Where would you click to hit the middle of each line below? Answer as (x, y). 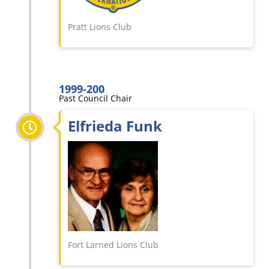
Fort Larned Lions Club (113, 245)
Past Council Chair (95, 98)
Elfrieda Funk (115, 126)
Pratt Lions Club (100, 27)
